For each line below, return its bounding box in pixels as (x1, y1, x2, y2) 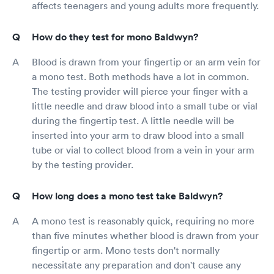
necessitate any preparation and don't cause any (32, 259, 241, 272)
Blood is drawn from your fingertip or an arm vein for (32, 56, 261, 68)
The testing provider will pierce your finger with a (32, 85, 248, 98)
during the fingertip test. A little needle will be (32, 114, 234, 127)
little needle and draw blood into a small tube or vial (32, 100, 257, 113)
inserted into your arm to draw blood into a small (32, 129, 244, 142)
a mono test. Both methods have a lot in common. (32, 70, 249, 83)
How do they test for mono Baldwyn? (32, 31, 198, 44)
